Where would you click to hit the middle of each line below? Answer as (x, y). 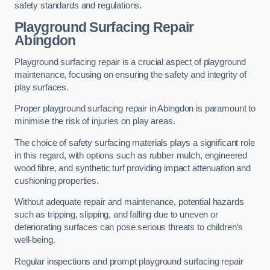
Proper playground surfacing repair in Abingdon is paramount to (135, 109)
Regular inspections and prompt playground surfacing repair (129, 261)
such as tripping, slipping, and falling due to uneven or (116, 215)
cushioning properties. (57, 181)
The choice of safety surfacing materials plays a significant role (135, 143)
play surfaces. (42, 87)
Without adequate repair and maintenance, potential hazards (129, 202)
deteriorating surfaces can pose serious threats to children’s (129, 228)
